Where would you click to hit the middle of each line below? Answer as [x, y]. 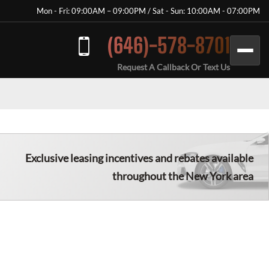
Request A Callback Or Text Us [174, 67]
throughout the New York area [183, 176]
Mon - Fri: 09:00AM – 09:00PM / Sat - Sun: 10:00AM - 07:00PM [148, 11]
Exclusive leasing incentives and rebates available [139, 158]
